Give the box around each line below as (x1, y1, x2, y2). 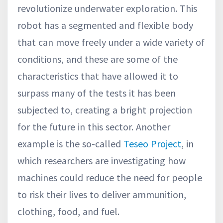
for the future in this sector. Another (17, 120, 170, 133)
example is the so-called (17, 137, 123, 150)
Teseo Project (123, 137, 181, 150)
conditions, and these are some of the (17, 52, 178, 65)
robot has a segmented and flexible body (17, 18, 193, 31)
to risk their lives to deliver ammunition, (17, 188, 186, 201)
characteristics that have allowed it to (17, 69, 178, 82)
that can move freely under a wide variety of (17, 35, 205, 48)
